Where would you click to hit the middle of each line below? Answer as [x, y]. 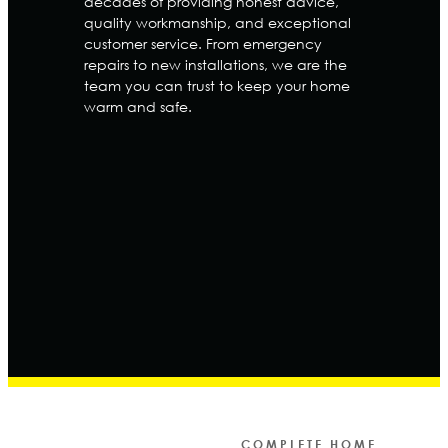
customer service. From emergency [203, 43]
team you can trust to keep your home [217, 85]
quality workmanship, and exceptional [217, 22]
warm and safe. [138, 106]
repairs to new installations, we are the [215, 64]
